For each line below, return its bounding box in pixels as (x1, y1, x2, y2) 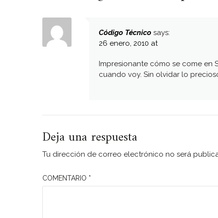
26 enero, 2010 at (99, 38, 158, 48)
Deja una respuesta (42, 127, 137, 149)
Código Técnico (99, 28, 151, 37)
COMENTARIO (42, 174, 89, 182)
